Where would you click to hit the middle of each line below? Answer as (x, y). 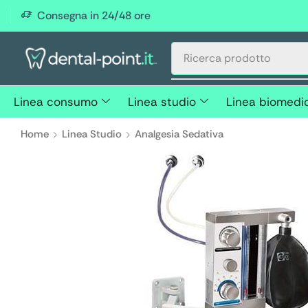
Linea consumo (56, 102)
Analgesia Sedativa (179, 134)
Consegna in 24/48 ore (94, 15)
